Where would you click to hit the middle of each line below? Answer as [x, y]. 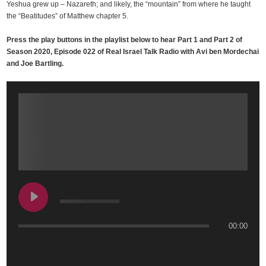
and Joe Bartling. [36, 63]
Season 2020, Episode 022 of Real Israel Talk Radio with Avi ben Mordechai [133, 51]
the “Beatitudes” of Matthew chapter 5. [69, 16]
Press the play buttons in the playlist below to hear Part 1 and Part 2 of [125, 39]
